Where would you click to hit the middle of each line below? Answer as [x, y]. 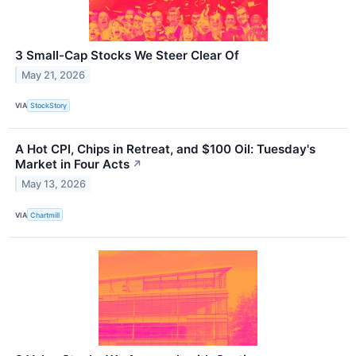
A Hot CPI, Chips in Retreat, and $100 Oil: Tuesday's [165, 149]
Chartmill [45, 215]
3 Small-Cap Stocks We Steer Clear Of [127, 55]
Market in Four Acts [72, 164]
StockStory [49, 106]
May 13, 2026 [54, 184]
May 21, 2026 [54, 75]
